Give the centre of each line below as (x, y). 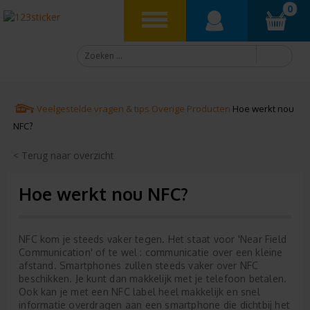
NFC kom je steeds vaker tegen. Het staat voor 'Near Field (153, 239)
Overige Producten (191, 109)
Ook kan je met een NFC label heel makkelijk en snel (139, 292)
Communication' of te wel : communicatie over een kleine (151, 252)
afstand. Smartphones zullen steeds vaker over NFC (139, 265)
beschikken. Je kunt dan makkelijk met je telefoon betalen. (153, 279)
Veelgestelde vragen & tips (93, 109)
